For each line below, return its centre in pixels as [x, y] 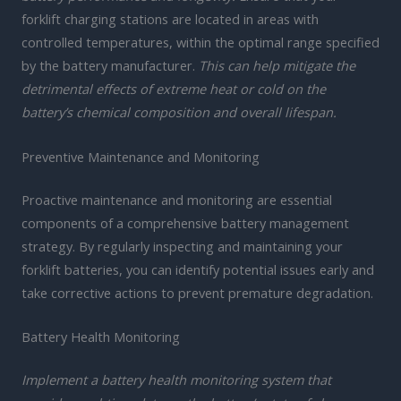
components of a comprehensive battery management [185, 222]
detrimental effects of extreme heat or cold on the [174, 89]
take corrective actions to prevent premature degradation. [197, 292]
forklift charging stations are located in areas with [170, 19]
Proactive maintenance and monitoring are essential [177, 199]
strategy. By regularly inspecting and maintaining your [182, 246]
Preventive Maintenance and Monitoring [141, 156]
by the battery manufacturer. [110, 66]
